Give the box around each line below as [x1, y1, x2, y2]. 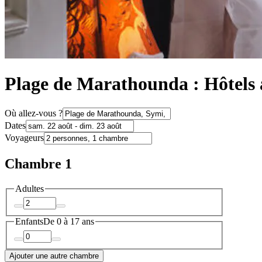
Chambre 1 [5, 156, 72, 171]
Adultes [15, 183, 44, 194]
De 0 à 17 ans [43, 216, 94, 227]
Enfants [15, 216, 43, 227]
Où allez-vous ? [5, 108, 63, 118]
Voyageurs [5, 132, 44, 143]
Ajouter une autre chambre [9, 251, 99, 260]
